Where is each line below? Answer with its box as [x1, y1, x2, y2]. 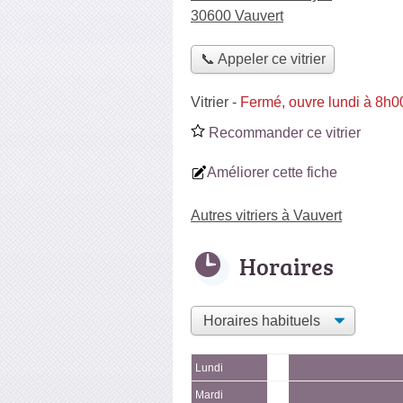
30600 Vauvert [191, 8, 283, 23]
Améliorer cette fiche [207, 164, 337, 180]
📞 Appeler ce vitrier [200, 51, 326, 67]
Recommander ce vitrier [205, 124, 361, 140]
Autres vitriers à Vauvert [191, 207, 342, 223]
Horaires [239, 249, 334, 282]
